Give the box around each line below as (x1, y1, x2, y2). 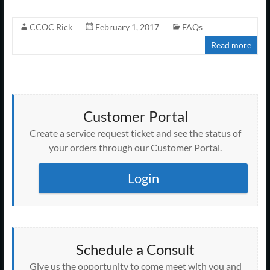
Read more (211, 39, 252, 50)
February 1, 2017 (95, 21, 159, 32)
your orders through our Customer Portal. (49, 141, 222, 153)
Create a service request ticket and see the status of (30, 127, 242, 139)
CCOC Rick (29, 21, 72, 32)
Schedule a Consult (76, 240, 195, 258)
